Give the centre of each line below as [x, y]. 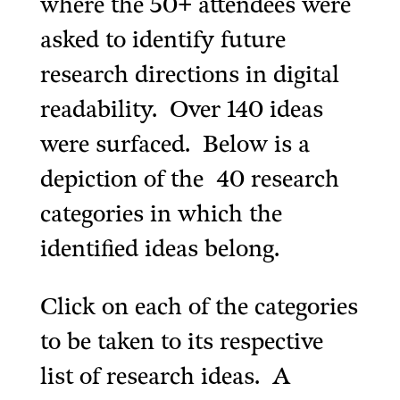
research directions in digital [189, 75]
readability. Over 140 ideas [181, 110]
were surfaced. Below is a [175, 145]
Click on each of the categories [199, 308]
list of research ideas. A [165, 377]
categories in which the [161, 215]
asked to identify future [162, 41]
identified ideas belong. [162, 250]
